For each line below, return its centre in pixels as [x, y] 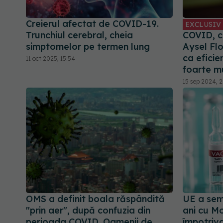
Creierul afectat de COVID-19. [92, 24]
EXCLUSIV [203, 25]
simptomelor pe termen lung [88, 47]
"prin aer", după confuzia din [88, 210]
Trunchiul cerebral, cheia [79, 35]
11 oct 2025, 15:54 [51, 59]
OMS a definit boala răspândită [95, 199]
